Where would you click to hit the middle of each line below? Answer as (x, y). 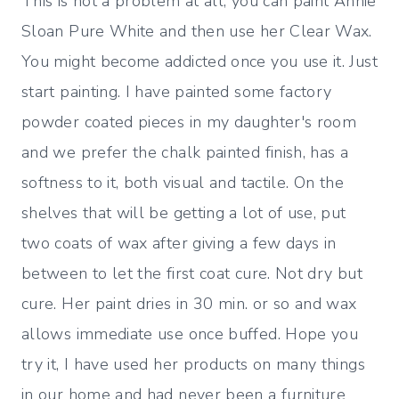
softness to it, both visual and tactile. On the (183, 183)
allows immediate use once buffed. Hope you (190, 334)
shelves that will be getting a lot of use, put (184, 213)
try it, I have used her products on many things (193, 365)
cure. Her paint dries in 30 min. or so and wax (189, 304)
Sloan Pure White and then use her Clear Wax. (197, 32)
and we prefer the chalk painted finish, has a (185, 153)
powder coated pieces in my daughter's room (189, 122)
